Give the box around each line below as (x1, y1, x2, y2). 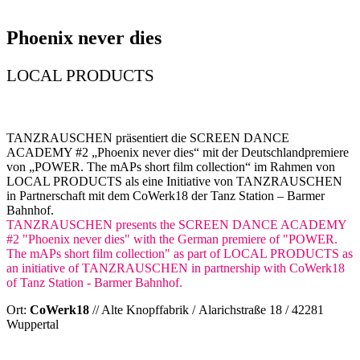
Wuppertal (6, 317, 59, 331)
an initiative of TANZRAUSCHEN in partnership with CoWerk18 (6, 260, 345, 275)
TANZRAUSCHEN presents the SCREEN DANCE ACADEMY (6, 217, 346, 231)
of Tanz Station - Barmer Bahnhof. (6, 275, 182, 289)
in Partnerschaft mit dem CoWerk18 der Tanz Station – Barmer (6, 188, 325, 202)
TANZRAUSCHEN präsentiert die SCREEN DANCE (6, 130, 289, 145)
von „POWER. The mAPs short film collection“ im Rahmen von (6, 159, 335, 174)
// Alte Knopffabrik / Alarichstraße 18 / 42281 (89, 302, 324, 317)
